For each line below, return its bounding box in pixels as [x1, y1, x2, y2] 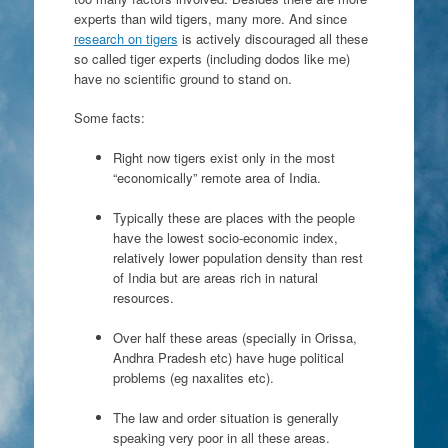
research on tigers [73, 28, 178, 48]
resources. [112, 287, 174, 307]
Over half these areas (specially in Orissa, [112, 327, 357, 347]
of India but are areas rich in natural [112, 267, 318, 287]
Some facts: [73, 108, 145, 127]
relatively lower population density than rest [112, 247, 363, 267]
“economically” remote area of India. [112, 167, 321, 187]
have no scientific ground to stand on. [73, 68, 292, 88]
